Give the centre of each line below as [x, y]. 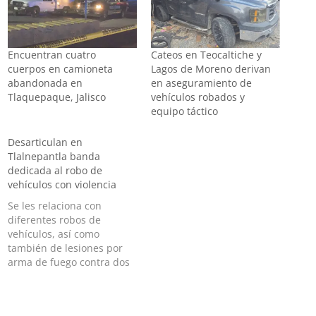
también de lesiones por [66, 248]
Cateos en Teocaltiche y [206, 54]
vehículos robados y [198, 97]
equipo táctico [184, 111]
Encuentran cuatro [52, 54]
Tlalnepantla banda [54, 156]
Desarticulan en [45, 142]
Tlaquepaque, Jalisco [57, 97]
